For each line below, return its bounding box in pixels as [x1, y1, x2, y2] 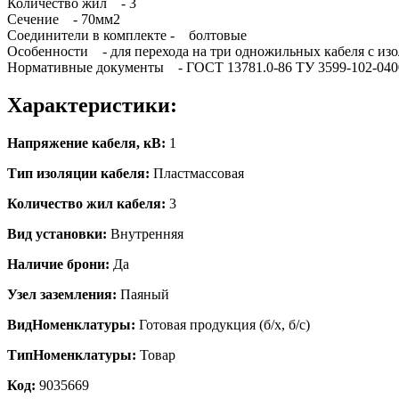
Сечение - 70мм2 [7, 11, 120, 27]
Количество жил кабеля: [7, 195, 166, 211]
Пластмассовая [150, 165, 244, 181]
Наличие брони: [7, 256, 110, 272]
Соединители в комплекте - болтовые [7, 27, 247, 43]
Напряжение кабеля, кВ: [7, 134, 166, 151]
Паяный [117, 286, 169, 302]
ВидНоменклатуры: [7, 316, 135, 332]
